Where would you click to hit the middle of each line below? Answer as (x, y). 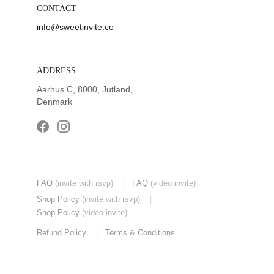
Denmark (54, 102)
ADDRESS (56, 71)
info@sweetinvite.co (75, 27)
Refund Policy (61, 233)
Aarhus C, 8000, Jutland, (86, 89)
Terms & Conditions (140, 233)
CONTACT (57, 8)
